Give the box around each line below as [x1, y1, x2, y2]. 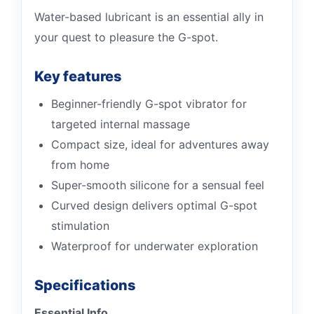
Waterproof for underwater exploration [51, 239, 258, 253]
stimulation [51, 219, 109, 233]
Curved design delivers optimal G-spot [51, 198, 257, 212]
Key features [34, 68, 122, 85]
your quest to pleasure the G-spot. [34, 30, 218, 44]
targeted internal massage [51, 117, 190, 131]
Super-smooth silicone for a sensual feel [51, 178, 264, 192]
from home [51, 158, 109, 172]
